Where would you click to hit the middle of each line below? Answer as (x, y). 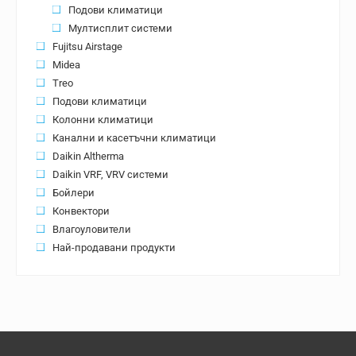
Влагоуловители (92, 229)
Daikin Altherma (88, 156)
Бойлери (74, 192)
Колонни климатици (103, 119)
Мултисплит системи (120, 28)
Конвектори (81, 211)
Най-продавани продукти (114, 247)
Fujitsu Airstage (87, 46)
